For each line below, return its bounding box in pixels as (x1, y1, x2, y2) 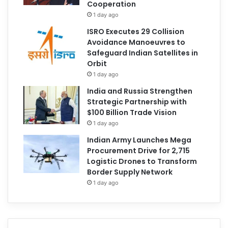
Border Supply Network (87, 166, 173, 177)
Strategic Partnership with (87, 96, 187, 107)
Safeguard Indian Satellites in (87, 47, 198, 58)
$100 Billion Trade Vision (87, 107, 177, 118)
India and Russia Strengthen (87, 85, 193, 96)
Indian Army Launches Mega (87, 134, 192, 145)
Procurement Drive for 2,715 (87, 145, 190, 156)
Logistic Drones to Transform (87, 156, 197, 166)
